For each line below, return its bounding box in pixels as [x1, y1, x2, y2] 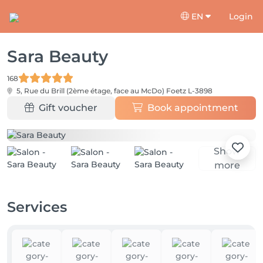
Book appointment [147, 102, 239, 113]
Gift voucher [38, 102, 97, 113]
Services [7, 198, 67, 215]
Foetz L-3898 [166, 86, 213, 95]
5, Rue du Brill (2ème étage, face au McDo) [15, 86, 166, 95]
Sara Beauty [7, 46, 108, 66]
